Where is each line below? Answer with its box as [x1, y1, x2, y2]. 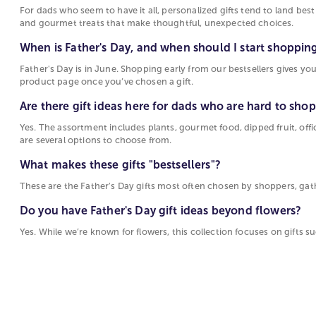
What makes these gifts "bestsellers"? [20, 158, 221, 171]
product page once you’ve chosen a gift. [20, 76, 194, 87]
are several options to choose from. [20, 135, 172, 145]
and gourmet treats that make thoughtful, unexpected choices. [20, 18, 294, 28]
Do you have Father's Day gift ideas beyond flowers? [20, 204, 302, 217]
